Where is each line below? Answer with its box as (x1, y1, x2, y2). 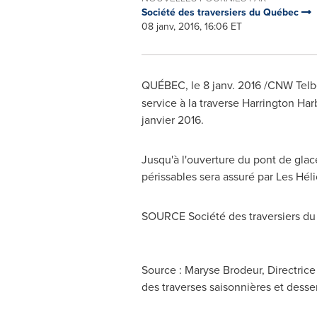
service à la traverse (141, 95, 242, 110)
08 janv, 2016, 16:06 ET (141, 19, 242, 33)
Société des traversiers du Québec (141, 5, 301, 19)
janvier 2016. (141, 112, 204, 127)
